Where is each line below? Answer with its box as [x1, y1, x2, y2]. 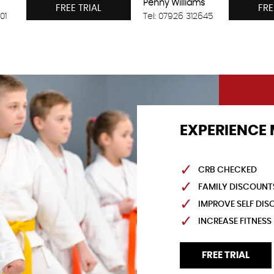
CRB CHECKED [198, 165, 257, 174]
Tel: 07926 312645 [143, 12, 213, 21]
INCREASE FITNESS [198, 217, 272, 226]
